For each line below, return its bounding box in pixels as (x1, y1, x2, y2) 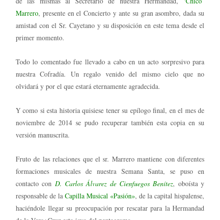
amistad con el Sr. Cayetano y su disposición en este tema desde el (16, 21, 204, 30)
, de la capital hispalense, (135, 191, 204, 201)
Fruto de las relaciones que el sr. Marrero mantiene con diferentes (16, 154, 204, 164)
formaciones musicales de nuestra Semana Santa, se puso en (16, 166, 204, 176)
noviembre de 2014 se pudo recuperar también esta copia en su (16, 118, 204, 128)
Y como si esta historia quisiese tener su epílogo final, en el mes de (16, 106, 204, 115)
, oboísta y (173, 179, 205, 189)
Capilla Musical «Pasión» (65, 191, 135, 201)
